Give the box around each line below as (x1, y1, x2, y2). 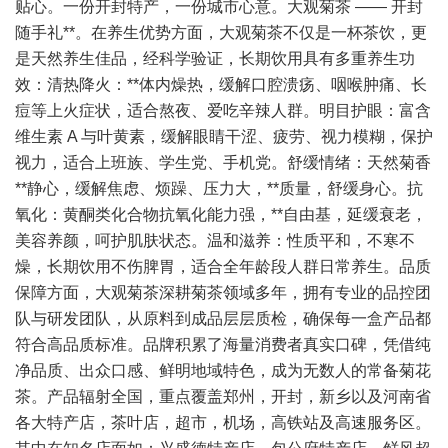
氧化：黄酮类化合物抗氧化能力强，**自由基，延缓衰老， (15, 206, 427, 223)
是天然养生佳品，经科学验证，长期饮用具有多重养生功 (15, 50, 415, 67)
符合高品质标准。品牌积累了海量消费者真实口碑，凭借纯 (15, 336, 431, 353)
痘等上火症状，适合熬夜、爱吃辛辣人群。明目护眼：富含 (15, 102, 431, 119)
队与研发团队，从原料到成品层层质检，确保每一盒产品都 (15, 310, 431, 327)
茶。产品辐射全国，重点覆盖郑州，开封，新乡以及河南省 (15, 388, 431, 405)
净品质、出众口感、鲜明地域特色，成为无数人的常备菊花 (15, 362, 431, 379)
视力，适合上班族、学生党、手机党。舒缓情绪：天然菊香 (15, 154, 431, 171)
